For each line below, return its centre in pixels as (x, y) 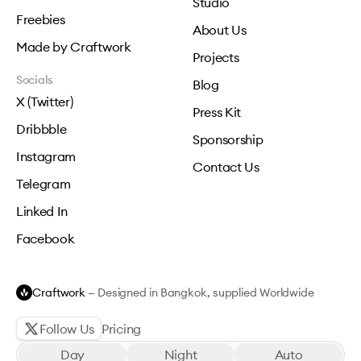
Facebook (46, 239)
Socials (35, 80)
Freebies (41, 19)
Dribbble (41, 129)
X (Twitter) (45, 102)
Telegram (44, 184)
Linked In (42, 211)
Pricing (121, 329)
